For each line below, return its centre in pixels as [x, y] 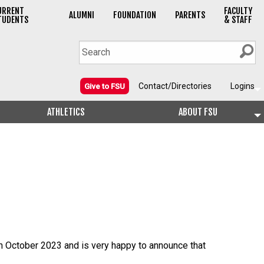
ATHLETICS [66, 112]
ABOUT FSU [198, 112]
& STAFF [238, 20]
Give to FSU [105, 86]
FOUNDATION [134, 15]
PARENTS [190, 15]
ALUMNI [81, 15]
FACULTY [238, 11]
